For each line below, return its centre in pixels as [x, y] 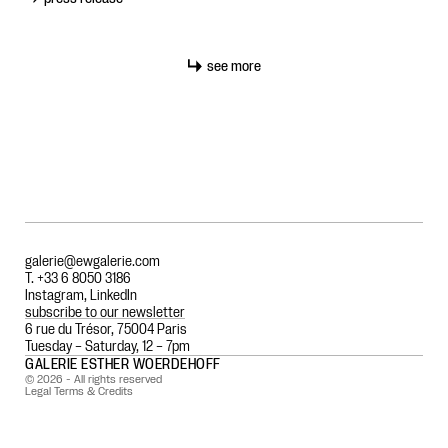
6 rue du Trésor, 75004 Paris [106, 328]
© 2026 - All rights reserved [93, 378]
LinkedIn [113, 294]
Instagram [54, 294]
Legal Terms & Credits [79, 390]
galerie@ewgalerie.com [92, 260]
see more [233, 65]
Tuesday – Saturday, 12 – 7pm [107, 345]
